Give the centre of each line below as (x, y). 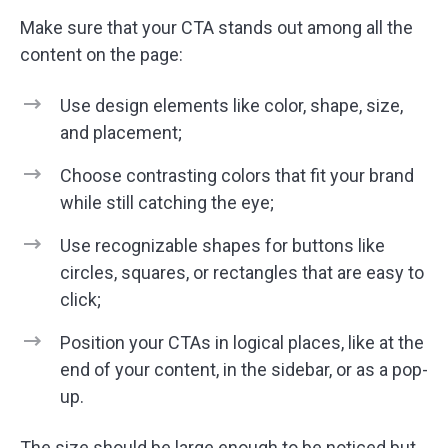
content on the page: (101, 54)
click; (80, 299)
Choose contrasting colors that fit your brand (237, 175)
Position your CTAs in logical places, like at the (242, 342)
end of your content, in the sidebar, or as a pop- (244, 369)
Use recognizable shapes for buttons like (222, 245)
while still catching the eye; (167, 202)
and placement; (121, 132)
